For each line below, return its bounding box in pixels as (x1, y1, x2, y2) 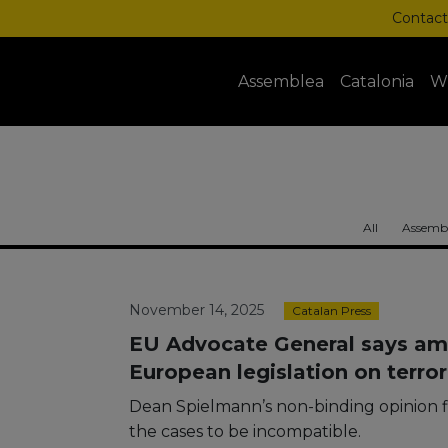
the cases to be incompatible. (129, 422, 361, 441)
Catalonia (340, 72, 414, 91)
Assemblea (238, 72, 324, 91)
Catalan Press (292, 303, 371, 318)
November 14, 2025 (129, 301, 264, 319)
